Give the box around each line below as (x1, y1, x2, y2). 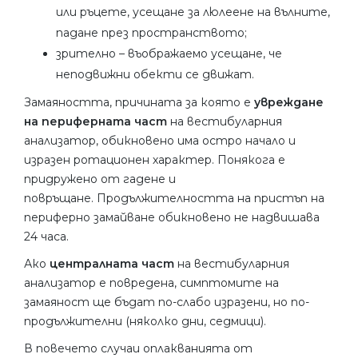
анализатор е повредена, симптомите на (24, 275, 279, 290)
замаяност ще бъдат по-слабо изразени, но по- (24, 294, 309, 309)
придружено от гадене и (24, 171, 176, 186)
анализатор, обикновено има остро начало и (24, 133, 296, 148)
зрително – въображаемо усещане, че (56, 46, 282, 61)
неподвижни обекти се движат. (56, 66, 254, 82)
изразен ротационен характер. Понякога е (24, 152, 285, 167)
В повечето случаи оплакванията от (24, 340, 253, 356)
